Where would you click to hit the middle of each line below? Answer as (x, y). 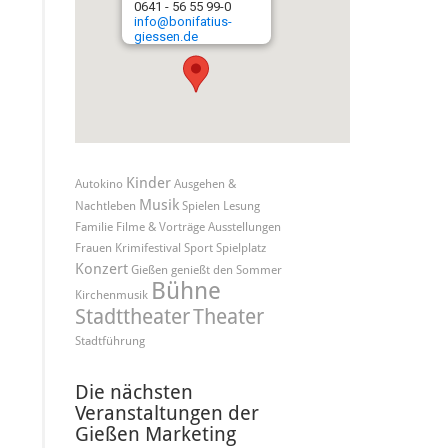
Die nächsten (133, 392)
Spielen (200, 206)
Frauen (93, 248)
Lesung (241, 206)
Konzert (101, 269)
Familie (93, 227)
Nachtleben (105, 206)
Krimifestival (147, 248)
